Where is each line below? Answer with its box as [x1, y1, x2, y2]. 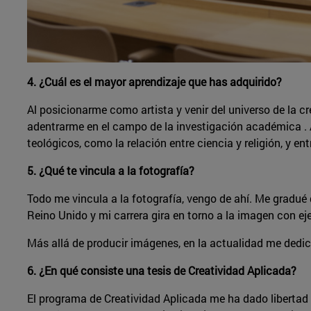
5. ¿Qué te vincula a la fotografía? [26, 162, 194, 178]
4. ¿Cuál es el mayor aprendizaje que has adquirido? [26, 74, 282, 89]
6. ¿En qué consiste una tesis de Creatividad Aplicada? [26, 262, 296, 278]
